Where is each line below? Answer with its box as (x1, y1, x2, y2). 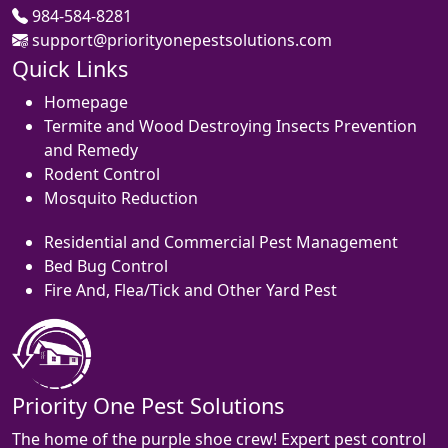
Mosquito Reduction (44, 186, 198, 209)
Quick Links (12, 53, 128, 83)
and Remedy (44, 138, 138, 161)
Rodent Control (44, 162, 160, 185)
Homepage (44, 90, 128, 113)
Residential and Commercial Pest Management (44, 230, 398, 253)
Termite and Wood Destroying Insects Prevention (44, 114, 417, 137)
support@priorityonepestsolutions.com (28, 28, 332, 51)
